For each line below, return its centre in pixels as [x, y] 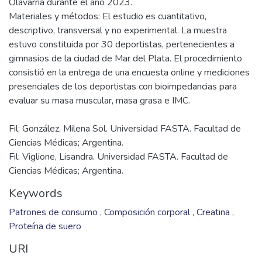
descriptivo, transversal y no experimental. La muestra [118, 30]
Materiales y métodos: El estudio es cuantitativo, [108, 16]
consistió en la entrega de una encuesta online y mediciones [129, 73]
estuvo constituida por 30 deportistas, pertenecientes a [122, 44]
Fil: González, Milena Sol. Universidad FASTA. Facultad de [125, 129]
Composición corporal [148, 212]
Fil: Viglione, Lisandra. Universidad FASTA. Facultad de [118, 157]
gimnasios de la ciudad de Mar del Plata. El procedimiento [125, 58]
